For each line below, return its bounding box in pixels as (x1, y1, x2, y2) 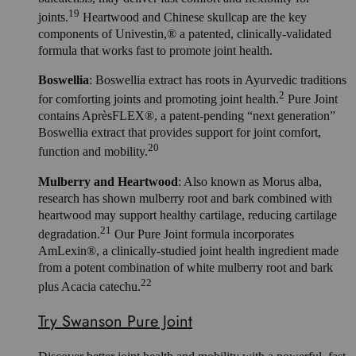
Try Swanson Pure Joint (38, 310, 192, 334)
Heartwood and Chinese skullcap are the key (79, 10, 307, 24)
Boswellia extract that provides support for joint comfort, (38, 126, 321, 140)
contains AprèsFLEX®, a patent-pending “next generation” (38, 109, 335, 123)
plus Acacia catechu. (38, 280, 141, 294)
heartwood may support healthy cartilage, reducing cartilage (38, 207, 337, 222)
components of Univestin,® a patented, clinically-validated (38, 26, 331, 41)
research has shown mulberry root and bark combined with (38, 191, 332, 205)
